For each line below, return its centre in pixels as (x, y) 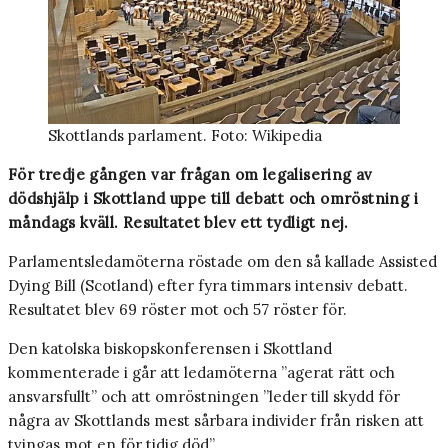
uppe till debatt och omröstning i (294, 199)
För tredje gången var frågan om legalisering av (190, 175)
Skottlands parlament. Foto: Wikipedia (185, 136)
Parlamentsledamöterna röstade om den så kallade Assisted (222, 262)
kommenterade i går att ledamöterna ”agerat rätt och (201, 373)
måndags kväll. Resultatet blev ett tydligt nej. (178, 223)
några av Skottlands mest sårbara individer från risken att (216, 421)
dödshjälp (46, 199)
